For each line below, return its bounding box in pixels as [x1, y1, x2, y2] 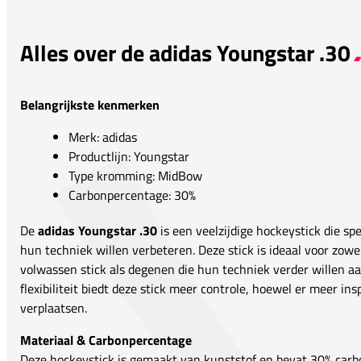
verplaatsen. [20, 298, 87, 318]
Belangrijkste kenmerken [20, 95, 160, 115]
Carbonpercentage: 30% [68, 185, 196, 205]
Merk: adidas [68, 127, 137, 147]
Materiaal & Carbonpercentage [20, 330, 192, 351]
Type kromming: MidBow [68, 166, 202, 186]
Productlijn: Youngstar [68, 147, 189, 167]
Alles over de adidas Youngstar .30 [20, 35, 351, 71]
